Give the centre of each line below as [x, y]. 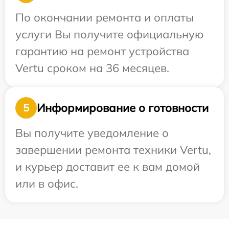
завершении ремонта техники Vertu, [113, 150]
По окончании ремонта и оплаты [105, 17]
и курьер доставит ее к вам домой [108, 167]
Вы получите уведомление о [92, 133]
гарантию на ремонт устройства [102, 51]
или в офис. [47, 184]
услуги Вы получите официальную [109, 34]
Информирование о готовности [123, 108]
